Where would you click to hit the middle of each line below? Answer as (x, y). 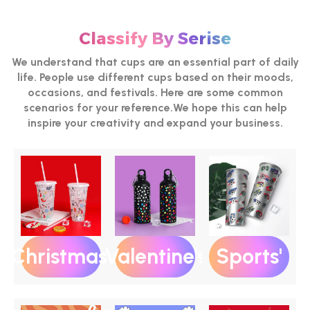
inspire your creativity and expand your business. (155, 122)
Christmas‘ (61, 256)
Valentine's (155, 256)
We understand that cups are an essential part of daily (155, 62)
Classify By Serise (155, 38)
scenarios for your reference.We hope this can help (155, 107)
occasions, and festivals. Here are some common (155, 92)
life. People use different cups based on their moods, (155, 77)
